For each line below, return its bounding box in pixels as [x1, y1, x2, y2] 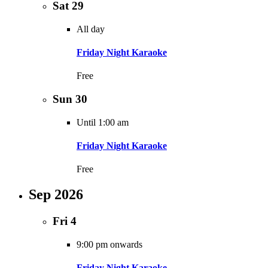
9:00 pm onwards [77, 239, 142, 249]
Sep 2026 [29, 187, 83, 203]
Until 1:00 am [77, 117, 129, 127]
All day [77, 23, 105, 34]
